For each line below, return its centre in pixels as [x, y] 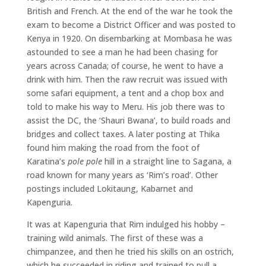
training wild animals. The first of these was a [115, 238]
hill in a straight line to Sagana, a [167, 161]
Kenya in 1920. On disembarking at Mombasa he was [129, 38]
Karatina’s [47, 161]
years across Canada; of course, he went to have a [125, 66]
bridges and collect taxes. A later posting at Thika [123, 134]
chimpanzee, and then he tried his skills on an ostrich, [130, 251]
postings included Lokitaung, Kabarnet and [110, 189]
